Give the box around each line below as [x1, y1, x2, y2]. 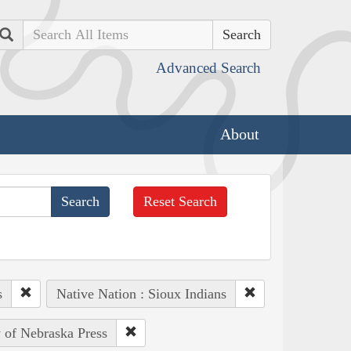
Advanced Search [156, 60, 261, 76]
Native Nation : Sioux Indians [56, 285, 226, 302]
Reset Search [143, 193, 218, 209]
